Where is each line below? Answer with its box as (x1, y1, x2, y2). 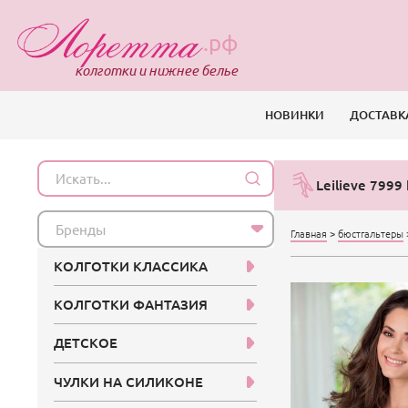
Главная (291, 225, 328, 240)
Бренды (56, 220, 107, 239)
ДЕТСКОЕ (54, 333, 118, 352)
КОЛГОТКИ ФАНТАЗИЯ (54, 295, 209, 314)
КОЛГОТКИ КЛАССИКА (54, 257, 209, 276)
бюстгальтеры (338, 225, 404, 240)
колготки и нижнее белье (74, 61, 238, 80)
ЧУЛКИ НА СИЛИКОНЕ (54, 372, 204, 391)
